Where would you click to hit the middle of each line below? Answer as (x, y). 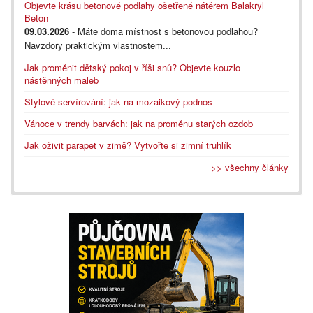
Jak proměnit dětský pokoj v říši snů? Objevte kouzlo (132, 67)
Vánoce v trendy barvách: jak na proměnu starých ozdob (139, 123)
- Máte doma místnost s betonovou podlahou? (163, 31)
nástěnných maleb (61, 80)
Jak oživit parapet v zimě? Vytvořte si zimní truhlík (128, 145)
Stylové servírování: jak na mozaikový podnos (118, 101)
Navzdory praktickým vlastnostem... (98, 45)
